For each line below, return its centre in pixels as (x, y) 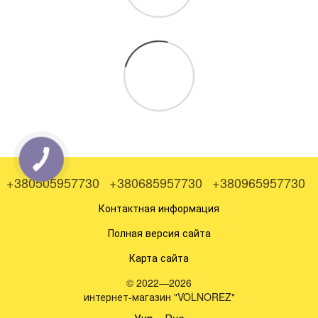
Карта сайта (159, 257)
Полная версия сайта (159, 232)
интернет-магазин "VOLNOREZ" (159, 296)
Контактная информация (159, 208)
